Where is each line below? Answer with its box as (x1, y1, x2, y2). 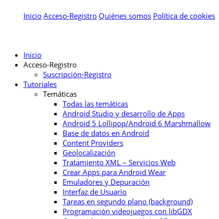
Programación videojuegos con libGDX (63, 206, 192, 217)
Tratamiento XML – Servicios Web (63, 157, 175, 168)
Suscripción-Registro (43, 69, 111, 80)
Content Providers (63, 138, 123, 148)
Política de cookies (153, 11, 215, 21)
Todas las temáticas (63, 99, 128, 109)
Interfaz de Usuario (63, 187, 127, 197)
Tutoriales (23, 79, 57, 89)
